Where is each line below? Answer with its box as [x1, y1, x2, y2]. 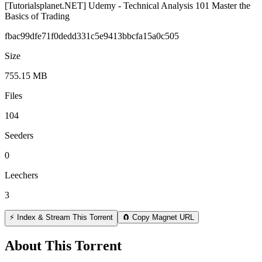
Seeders [5, 130, 33, 140]
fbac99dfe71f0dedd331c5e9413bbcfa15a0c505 [5, 30, 179, 41]
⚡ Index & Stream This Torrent [9, 212, 113, 222]
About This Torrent [5, 237, 122, 253]
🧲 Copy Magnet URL [122, 212, 194, 222]
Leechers [5, 170, 38, 180]
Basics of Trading [5, 11, 70, 21]
